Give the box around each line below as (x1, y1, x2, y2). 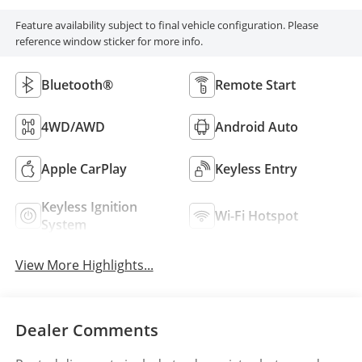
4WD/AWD (40, 117, 105, 136)
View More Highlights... (15, 255, 154, 274)
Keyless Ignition (40, 197, 137, 216)
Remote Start (215, 75, 296, 94)
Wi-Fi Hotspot (215, 206, 298, 225)
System (40, 215, 86, 234)
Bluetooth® (40, 75, 113, 94)
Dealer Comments (15, 319, 158, 342)
